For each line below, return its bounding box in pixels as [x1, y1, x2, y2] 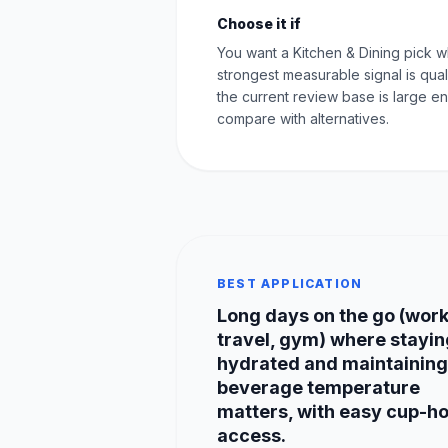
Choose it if [217, 15, 301, 32]
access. [217, 425, 286, 446]
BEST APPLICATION [217, 276, 363, 291]
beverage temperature [217, 377, 420, 398]
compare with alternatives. [217, 110, 389, 127]
